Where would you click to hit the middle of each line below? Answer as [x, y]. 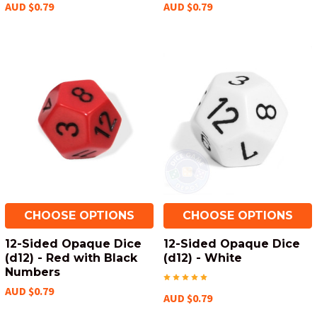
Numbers [33, 272]
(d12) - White [203, 258]
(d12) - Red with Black [71, 258]
